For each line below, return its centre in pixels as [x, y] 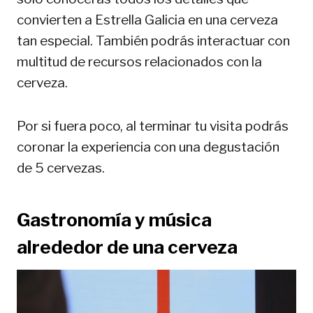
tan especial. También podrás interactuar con [153, 41]
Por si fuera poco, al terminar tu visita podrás [153, 126]
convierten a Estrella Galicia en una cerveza [147, 20]
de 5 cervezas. [61, 168]
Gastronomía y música [114, 219]
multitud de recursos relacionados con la [139, 61]
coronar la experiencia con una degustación [148, 147]
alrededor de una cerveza [127, 247]
